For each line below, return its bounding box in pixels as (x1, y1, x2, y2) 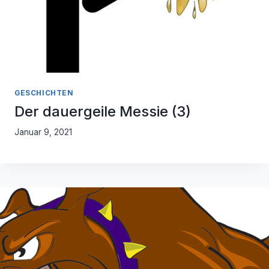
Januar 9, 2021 (14, 127, 72, 137)
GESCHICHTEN (14, 88, 74, 98)
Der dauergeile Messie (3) (14, 103, 191, 121)
